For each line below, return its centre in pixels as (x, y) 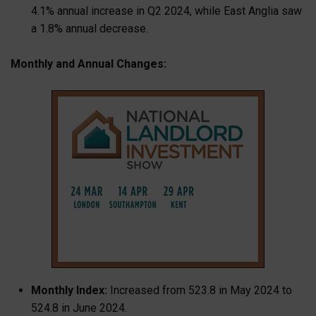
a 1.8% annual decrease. (89, 28)
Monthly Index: (69, 290)
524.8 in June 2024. (79, 308)
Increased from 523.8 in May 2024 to (199, 290)
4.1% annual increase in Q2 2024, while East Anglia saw (166, 11)
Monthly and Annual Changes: (89, 64)
